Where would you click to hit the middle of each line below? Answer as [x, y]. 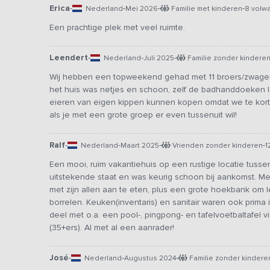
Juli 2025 [159, 58]
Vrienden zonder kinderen [217, 146]
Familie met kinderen [206, 9]
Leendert [69, 58]
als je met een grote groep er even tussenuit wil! [143, 115]
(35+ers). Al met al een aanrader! [112, 228]
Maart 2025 [140, 146]
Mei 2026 [142, 9]
